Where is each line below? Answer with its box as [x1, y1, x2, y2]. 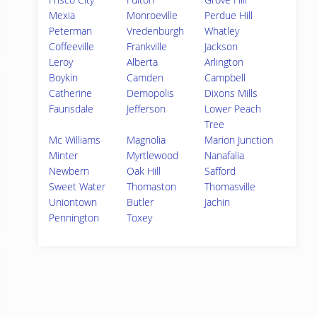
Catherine [49, 86, 92, 100]
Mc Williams [49, 133, 100, 146]
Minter [49, 149, 78, 162]
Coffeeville [49, 40, 94, 53]
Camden [127, 71, 164, 84]
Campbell [204, 71, 246, 84]
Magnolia [127, 133, 166, 146]
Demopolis [127, 86, 175, 100]
